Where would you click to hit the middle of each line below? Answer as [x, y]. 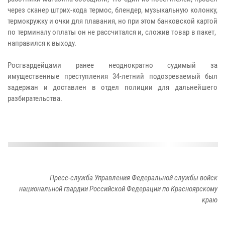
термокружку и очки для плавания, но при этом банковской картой [113, 21]
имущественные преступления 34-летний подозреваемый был [113, 76]
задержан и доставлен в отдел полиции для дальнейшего [113, 87]
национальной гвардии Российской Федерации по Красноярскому [118, 189]
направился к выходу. [42, 43]
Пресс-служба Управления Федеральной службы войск [134, 178]
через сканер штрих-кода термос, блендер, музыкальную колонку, [113, 10]
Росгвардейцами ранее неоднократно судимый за [113, 65]
